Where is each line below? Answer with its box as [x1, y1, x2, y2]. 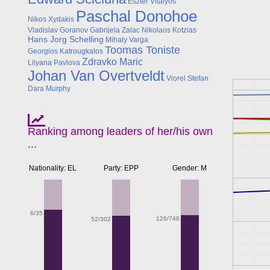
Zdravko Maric [82, 57, 143, 67]
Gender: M [172, 164, 207, 173]
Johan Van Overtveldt [28, 67, 165, 84]
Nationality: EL [29, 164, 77, 173]
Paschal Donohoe [76, 7, 197, 26]
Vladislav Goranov [28, 26, 88, 35]
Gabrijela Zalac [90, 26, 140, 35]
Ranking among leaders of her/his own [28, 125, 213, 138]
